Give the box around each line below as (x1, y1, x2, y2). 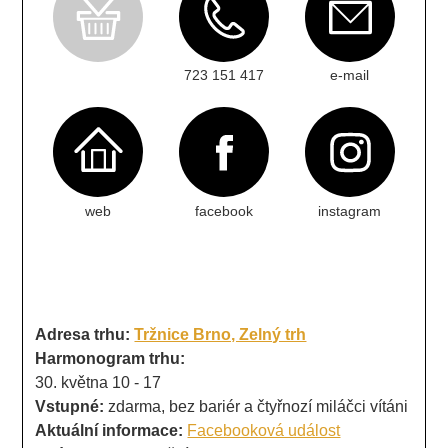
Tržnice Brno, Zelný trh (134, 325, 307, 343)
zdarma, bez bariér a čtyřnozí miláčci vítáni (108, 397, 409, 415)
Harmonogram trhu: (35, 349, 186, 367)
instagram (318, 202, 382, 219)
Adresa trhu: (35, 325, 135, 343)
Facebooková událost (187, 421, 341, 439)
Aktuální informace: (35, 421, 188, 439)
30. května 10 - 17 (35, 373, 162, 391)
